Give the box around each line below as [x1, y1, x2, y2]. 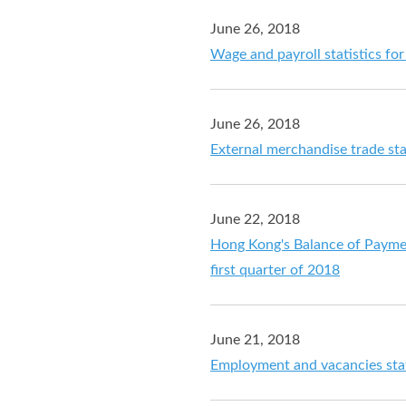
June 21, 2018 [210, 332, 300, 347]
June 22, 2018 [210, 211, 300, 227]
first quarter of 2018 [210, 262, 340, 277]
